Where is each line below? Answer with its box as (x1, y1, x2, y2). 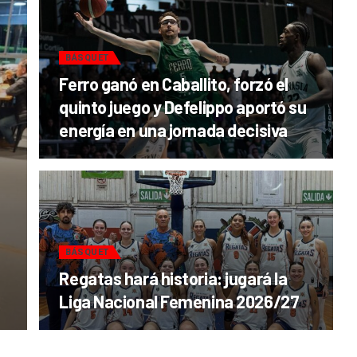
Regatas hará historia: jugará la (59, 268, 288, 288)
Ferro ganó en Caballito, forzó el (59, 73, 288, 94)
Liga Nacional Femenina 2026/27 (59, 291, 300, 312)
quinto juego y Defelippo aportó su (59, 96, 307, 117)
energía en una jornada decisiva (59, 120, 288, 140)
